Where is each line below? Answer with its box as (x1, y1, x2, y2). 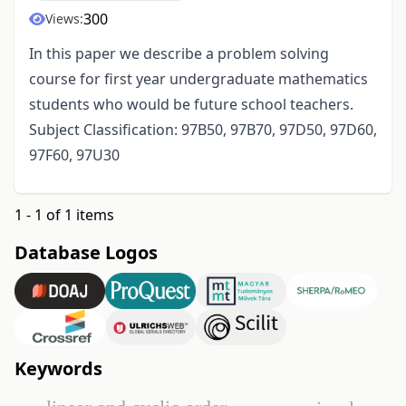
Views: (45, 10, 83, 28)
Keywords (14, 356, 102, 382)
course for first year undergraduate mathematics (29, 69, 368, 90)
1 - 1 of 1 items (14, 205, 114, 226)
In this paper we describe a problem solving (29, 43, 329, 64)
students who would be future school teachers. (29, 94, 353, 115)
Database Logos (14, 240, 158, 266)
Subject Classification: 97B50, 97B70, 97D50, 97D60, (29, 120, 377, 140)
